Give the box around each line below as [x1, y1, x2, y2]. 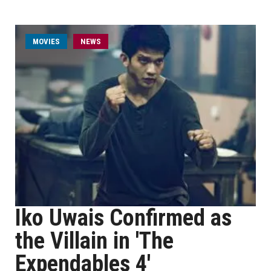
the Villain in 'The [15, 227, 174, 254]
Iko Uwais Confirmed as [15, 204, 232, 231]
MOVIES [33, 37, 60, 46]
